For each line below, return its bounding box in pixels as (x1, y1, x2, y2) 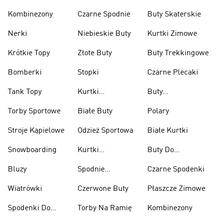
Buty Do (147, 146, 174, 154)
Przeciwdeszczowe (77, 100, 141, 108)
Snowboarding (8, 146, 57, 154)
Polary (147, 108, 169, 115)
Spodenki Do (8, 204, 50, 212)
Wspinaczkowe (147, 100, 197, 108)
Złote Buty (77, 49, 112, 57)
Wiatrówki (8, 185, 42, 193)
